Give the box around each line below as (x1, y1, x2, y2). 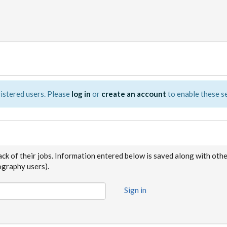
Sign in (124, 185, 146, 195)
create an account (101, 89, 166, 98)
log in (71, 89, 91, 98)
